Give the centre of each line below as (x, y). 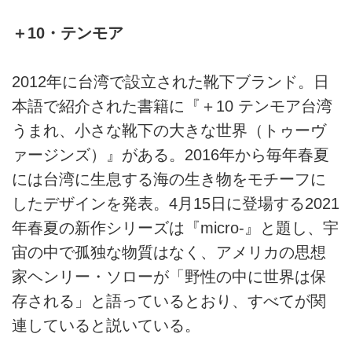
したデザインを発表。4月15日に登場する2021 (176, 204)
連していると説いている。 (106, 326)
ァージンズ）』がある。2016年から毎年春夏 (170, 155)
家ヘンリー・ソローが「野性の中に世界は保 (169, 277)
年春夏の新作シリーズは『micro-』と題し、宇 (175, 228)
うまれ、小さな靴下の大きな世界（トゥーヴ (169, 131)
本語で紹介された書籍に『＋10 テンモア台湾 (172, 106)
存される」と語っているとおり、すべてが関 (169, 301)
